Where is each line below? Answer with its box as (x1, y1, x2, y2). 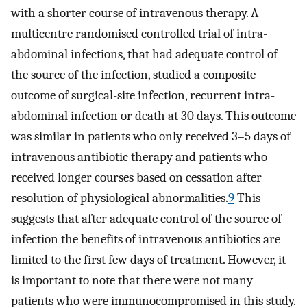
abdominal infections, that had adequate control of (11, 47, 278, 62)
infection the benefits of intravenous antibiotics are (11, 232, 280, 247)
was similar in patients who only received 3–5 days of (11, 129, 291, 145)
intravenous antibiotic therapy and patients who (11, 149, 267, 165)
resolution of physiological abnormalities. (11, 191, 228, 206)
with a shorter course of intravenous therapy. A (11, 5, 258, 21)
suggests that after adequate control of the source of (11, 211, 282, 227)
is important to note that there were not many (11, 273, 253, 288)
